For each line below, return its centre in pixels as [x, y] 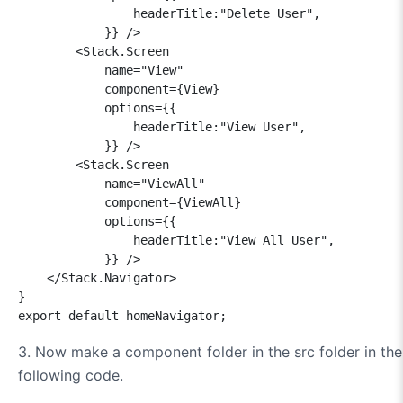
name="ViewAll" [115, 183]
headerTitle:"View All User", [176, 240]
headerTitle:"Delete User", [169, 13]
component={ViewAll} [133, 202]
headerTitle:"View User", [162, 126]
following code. [71, 375]
